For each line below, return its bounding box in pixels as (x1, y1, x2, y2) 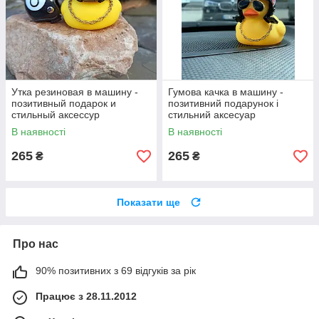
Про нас (13, 238, 58, 251)
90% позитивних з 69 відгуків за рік (36, 265, 196, 277)
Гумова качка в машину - (168, 86, 283, 98)
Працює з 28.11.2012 (36, 291, 137, 303)
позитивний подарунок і (168, 98, 278, 110)
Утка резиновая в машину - (11, 86, 138, 98)
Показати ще (117, 197, 180, 209)
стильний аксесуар (168, 109, 256, 121)
